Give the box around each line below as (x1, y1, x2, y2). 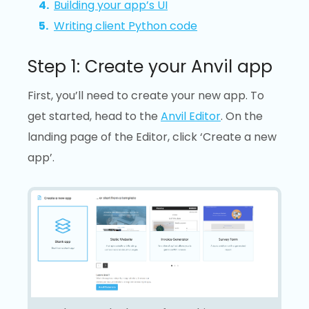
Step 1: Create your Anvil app (28, 54, 272, 79)
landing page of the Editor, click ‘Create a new (28, 128, 277, 145)
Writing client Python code (54, 17, 197, 34)
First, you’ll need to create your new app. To (28, 87, 264, 103)
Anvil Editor (161, 108, 221, 124)
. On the (221, 108, 263, 124)
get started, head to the (28, 108, 161, 124)
